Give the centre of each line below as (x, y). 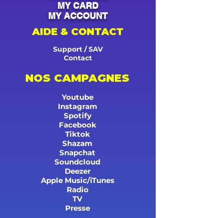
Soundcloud (77, 162)
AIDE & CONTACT (78, 31)
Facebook (77, 125)
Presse (77, 208)
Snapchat (77, 152)
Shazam (77, 143)
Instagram (77, 106)
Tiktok (77, 134)
